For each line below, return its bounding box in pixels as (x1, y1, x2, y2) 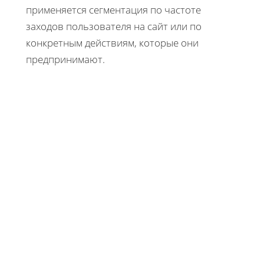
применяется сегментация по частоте (26, 2, 201, 16)
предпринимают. (26, 52, 105, 66)
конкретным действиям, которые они (26, 35, 199, 49)
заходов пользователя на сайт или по (26, 19, 202, 33)
